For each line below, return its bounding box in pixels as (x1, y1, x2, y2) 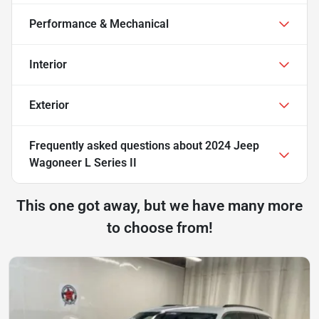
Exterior (29, 98, 69, 112)
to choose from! (106, 219, 213, 236)
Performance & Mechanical (29, 16, 169, 31)
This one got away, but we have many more (16, 197, 303, 214)
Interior (29, 57, 67, 71)
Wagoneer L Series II (29, 155, 137, 169)
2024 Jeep (205, 138, 259, 152)
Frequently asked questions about (29, 138, 205, 152)
